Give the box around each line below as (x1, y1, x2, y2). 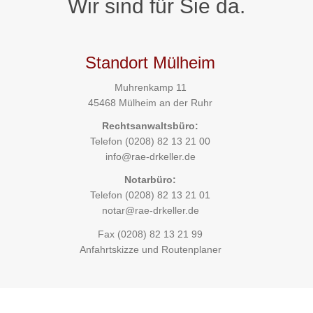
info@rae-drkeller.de (105, 151, 196, 163)
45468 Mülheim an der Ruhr (88, 97, 213, 108)
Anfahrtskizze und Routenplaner (79, 243, 221, 255)
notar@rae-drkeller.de (101, 205, 199, 217)
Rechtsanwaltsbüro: (102, 120, 199, 132)
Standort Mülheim (85, 53, 216, 72)
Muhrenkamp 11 (114, 82, 187, 93)
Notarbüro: (124, 174, 177, 186)
